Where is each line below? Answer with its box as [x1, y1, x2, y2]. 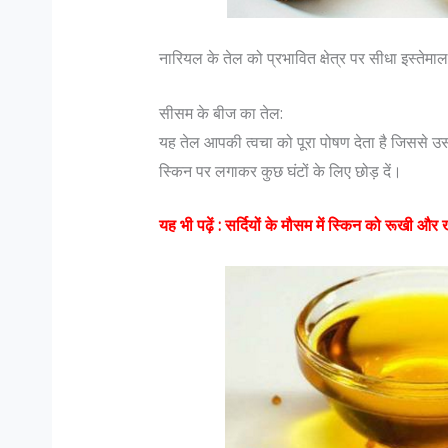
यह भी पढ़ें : [158, 214, 225, 237]
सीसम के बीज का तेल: [158, 101, 283, 124]
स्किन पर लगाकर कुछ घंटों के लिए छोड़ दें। [158, 159, 402, 182]
